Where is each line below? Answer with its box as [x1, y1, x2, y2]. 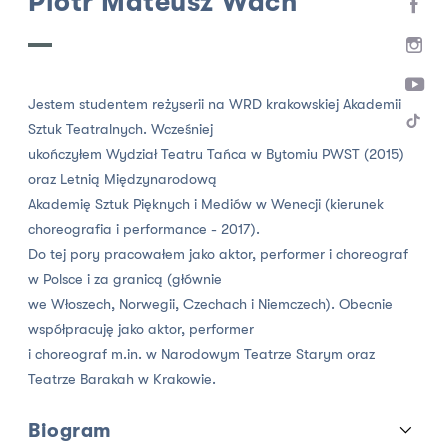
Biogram [28, 418, 112, 442]
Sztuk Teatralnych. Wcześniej [28, 120, 214, 138]
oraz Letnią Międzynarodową [28, 170, 218, 188]
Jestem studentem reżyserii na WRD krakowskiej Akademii [28, 95, 402, 113]
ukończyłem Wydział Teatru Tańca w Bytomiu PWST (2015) [28, 145, 405, 163]
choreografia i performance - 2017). [28, 220, 261, 238]
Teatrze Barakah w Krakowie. [28, 370, 217, 388]
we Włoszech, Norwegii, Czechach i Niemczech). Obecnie [28, 295, 394, 313]
